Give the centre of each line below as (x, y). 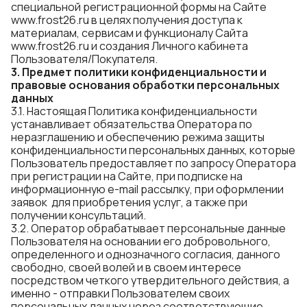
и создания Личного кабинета (169, 46)
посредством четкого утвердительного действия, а (150, 280)
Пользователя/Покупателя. (84, 59)
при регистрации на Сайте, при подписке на (127, 176)
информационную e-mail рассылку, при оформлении (147, 189)
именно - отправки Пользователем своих (120, 293)
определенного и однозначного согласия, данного (146, 254)
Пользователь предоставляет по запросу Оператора (153, 163)
